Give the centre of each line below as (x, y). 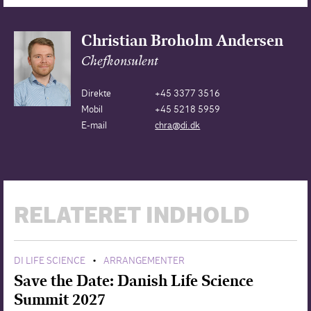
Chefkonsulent (119, 62)
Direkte (96, 93)
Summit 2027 (60, 299)
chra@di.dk (178, 125)
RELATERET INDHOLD (132, 217)
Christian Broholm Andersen (182, 40)
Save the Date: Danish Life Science (134, 280)
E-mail (94, 125)
